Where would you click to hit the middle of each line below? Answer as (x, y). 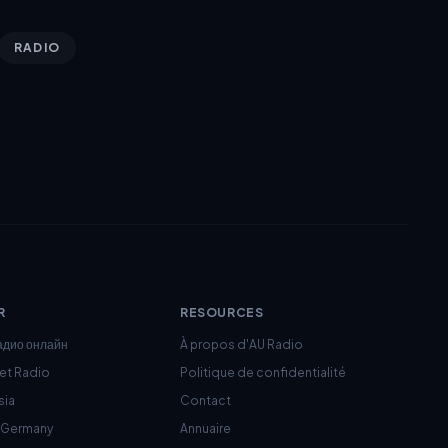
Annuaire (205, 428)
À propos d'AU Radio (241, 344)
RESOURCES (222, 312)
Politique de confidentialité (263, 372)
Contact (205, 400)
